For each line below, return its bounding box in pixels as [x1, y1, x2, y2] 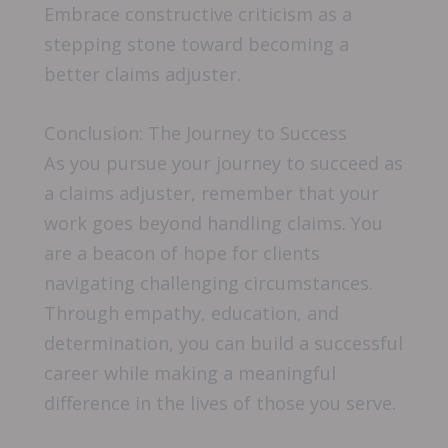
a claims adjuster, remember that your [44, 181, 379, 206]
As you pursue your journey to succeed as [44, 151, 403, 176]
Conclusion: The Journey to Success [44, 121, 347, 146]
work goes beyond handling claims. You [44, 211, 383, 236]
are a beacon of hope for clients [44, 241, 320, 266]
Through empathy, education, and [44, 301, 339, 326]
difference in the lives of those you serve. [44, 391, 396, 416]
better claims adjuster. [44, 61, 241, 86]
